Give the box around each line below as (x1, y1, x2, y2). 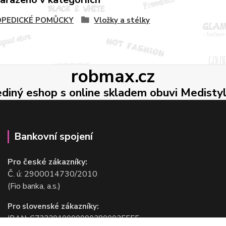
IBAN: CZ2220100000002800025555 (7, 213, 139, 223)
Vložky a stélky (94, 15, 150, 25)
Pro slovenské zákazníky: (7, 201, 99, 211)
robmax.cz (71, 64, 155, 88)
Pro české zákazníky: (7, 156, 87, 167)
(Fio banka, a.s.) (7, 180, 61, 192)
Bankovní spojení (14, 129, 93, 143)
